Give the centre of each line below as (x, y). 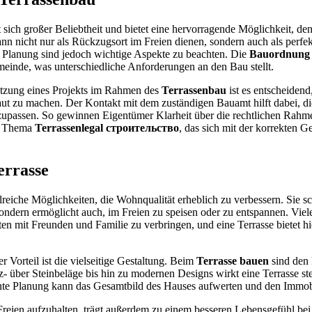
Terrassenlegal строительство (107, 128)
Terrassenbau (194, 91)
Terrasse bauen (233, 260)
